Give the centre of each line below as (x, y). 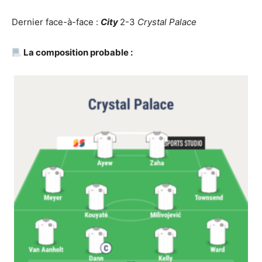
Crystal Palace (167, 22)
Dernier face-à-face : (56, 22)
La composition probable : (77, 52)
